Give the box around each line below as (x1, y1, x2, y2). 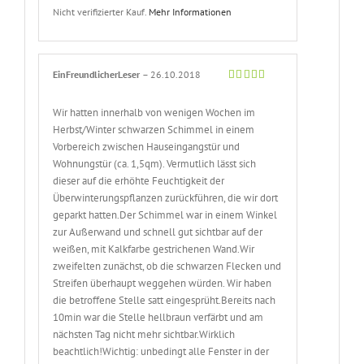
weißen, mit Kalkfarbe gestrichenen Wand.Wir (53, 241, 255, 256)
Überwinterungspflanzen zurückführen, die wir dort (53, 190, 279, 205)
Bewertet (227, 84, 267, 97)
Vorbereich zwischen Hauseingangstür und (53, 139, 240, 154)
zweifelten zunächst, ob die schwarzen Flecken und (53, 258, 282, 273)
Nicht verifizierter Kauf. (53, 6, 149, 19)
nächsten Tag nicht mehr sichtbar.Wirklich (53, 327, 236, 341)
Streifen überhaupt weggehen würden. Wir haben (53, 275, 272, 290)
